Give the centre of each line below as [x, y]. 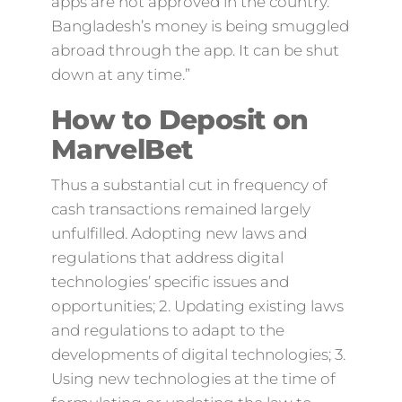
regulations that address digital [167, 258]
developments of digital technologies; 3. [198, 354]
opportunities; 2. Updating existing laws [197, 306]
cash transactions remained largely [180, 209]
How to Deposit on [179, 120]
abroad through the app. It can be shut [195, 50]
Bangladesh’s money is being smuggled [200, 26]
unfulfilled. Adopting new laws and [179, 233]
